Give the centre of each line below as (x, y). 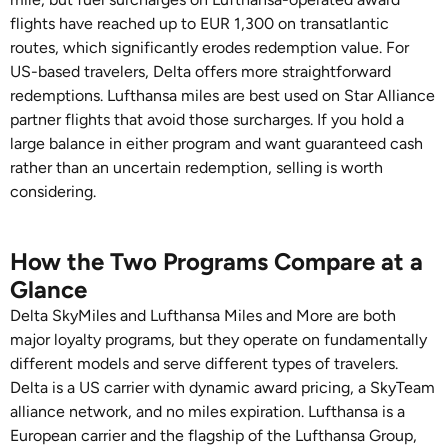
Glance (48, 289)
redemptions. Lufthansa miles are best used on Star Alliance (222, 95)
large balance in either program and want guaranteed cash (216, 143)
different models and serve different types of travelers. (204, 363)
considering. (53, 191)
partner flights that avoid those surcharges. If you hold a (207, 119)
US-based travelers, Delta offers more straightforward (200, 71)
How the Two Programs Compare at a (216, 261)
